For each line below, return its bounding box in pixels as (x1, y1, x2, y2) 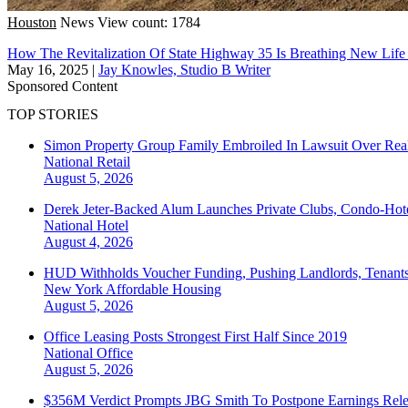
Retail (97, 154, 130, 170)
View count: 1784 (97, 14, 200, 30)
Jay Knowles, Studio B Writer (98, 61, 270, 77)
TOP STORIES (7, 107, 98, 123)
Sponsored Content (7, 77, 117, 94)
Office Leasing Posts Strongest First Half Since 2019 (44, 329, 347, 345)
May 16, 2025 (7, 61, 88, 77)
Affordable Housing (106, 281, 221, 298)
